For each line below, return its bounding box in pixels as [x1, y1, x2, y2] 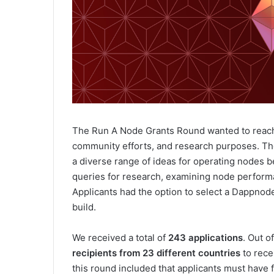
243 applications [168, 232, 243, 244]
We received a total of [72, 232, 168, 244]
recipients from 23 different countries [72, 247, 240, 259]
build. [72, 201, 96, 213]
